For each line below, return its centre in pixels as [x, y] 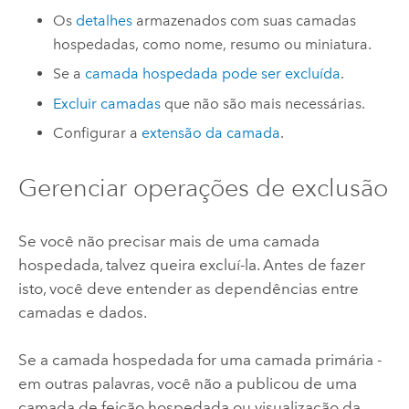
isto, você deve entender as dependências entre [188, 288]
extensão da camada [211, 133]
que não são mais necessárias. [263, 103]
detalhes [105, 20]
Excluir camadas [107, 103]
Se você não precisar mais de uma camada [168, 241]
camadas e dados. [82, 312]
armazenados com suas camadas [245, 20]
